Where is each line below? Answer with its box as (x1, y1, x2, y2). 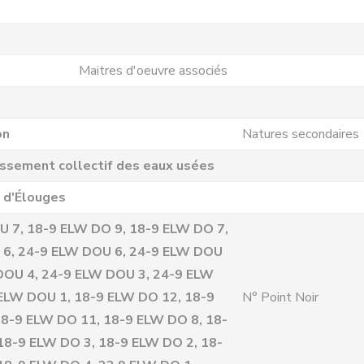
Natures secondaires (242, 125, 359, 143)
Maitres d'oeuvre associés (79, 62, 227, 80)
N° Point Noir (242, 288, 318, 306)
